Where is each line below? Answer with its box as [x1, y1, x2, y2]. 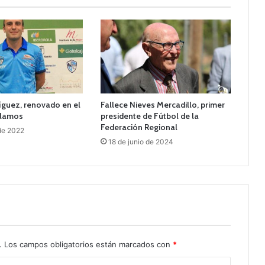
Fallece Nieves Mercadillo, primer [100, 99, 225, 110]
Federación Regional [100, 121, 177, 132]
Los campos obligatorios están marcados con [4, 239, 173, 249]
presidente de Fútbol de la [100, 110, 199, 121]
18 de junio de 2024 [108, 137, 173, 146]
